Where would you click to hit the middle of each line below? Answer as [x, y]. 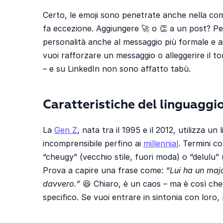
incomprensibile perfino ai [93, 143]
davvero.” [61, 183]
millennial [161, 143]
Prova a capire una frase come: [104, 170]
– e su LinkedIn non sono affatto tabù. [117, 68]
